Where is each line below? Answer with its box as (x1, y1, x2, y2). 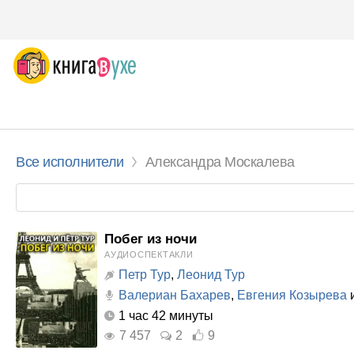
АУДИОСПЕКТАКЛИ (104, 250, 194, 259)
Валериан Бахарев (119, 288, 231, 302)
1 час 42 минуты (119, 309, 213, 322)
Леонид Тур (177, 268, 245, 281)
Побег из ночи (104, 232, 197, 247)
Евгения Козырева (237, 288, 347, 302)
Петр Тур (119, 268, 171, 281)
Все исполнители (16, 154, 124, 170)
